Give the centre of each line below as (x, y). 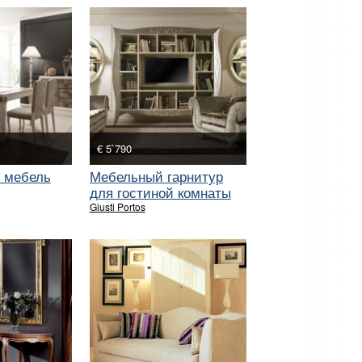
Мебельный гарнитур (156, 175)
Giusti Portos (117, 206)
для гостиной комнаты (160, 192)
